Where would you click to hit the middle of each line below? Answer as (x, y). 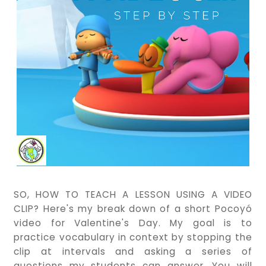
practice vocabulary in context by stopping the (133, 237)
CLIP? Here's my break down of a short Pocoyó (133, 208)
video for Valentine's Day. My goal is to (133, 223)
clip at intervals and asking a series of (133, 251)
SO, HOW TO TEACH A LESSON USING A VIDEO (133, 194)
